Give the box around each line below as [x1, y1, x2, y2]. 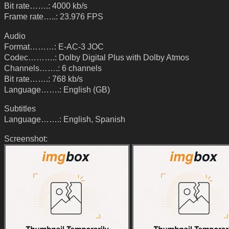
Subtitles [4, 104, 36, 113]
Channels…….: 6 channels [4, 63, 102, 73]
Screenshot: [4, 133, 48, 143]
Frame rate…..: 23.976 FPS [4, 12, 103, 21]
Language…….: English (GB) [4, 84, 110, 94]
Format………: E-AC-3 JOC [4, 41, 104, 51]
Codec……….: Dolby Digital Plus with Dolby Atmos [4, 52, 189, 62]
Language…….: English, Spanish [4, 114, 125, 124]
